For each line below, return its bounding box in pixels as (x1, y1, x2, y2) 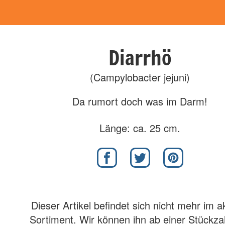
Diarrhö (108, 43, 172, 72)
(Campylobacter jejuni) (90, 70, 190, 84)
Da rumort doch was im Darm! (72, 94, 208, 108)
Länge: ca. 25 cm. (99, 121, 181, 135)
